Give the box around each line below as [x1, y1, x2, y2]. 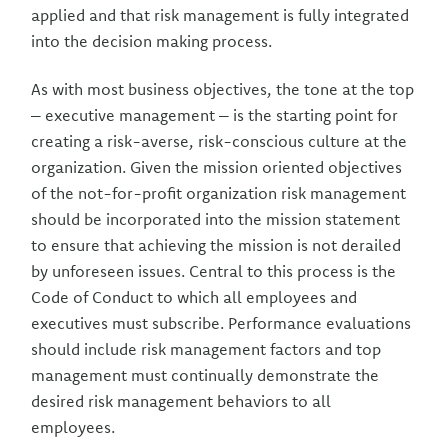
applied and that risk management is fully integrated [31, 5, 410, 25]
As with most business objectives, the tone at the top [31, 79, 415, 99]
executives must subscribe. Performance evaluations [31, 313, 412, 333]
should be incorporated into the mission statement [31, 209, 401, 229]
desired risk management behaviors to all [31, 391, 332, 411]
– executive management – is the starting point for [31, 105, 399, 125]
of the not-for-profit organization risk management [31, 183, 407, 203]
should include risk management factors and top [31, 339, 382, 359]
